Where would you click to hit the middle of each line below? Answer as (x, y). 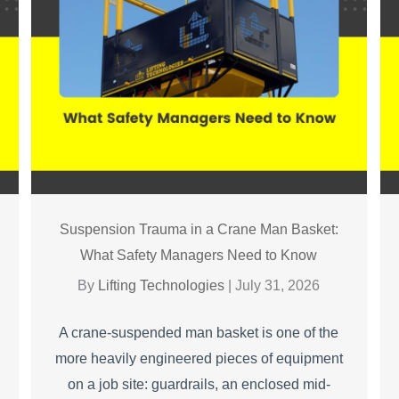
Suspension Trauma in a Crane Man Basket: (199, 229)
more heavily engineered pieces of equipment (199, 358)
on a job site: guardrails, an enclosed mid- (199, 384)
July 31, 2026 (278, 285)
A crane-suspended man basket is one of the (199, 332)
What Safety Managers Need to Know (199, 255)
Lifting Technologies (163, 285)
